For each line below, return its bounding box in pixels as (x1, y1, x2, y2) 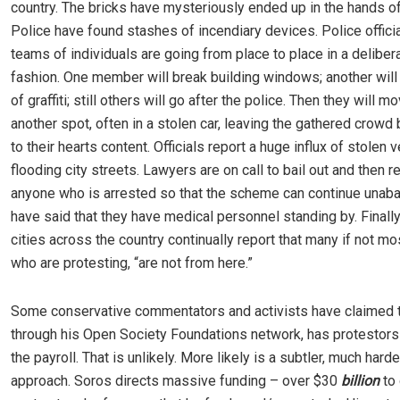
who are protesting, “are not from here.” (11, 254, 253, 271)
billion (341, 372, 379, 389)
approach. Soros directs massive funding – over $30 (11, 372, 341, 389)
